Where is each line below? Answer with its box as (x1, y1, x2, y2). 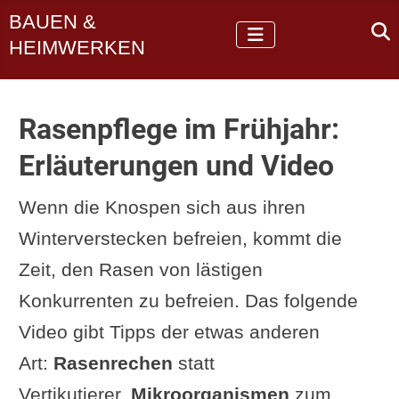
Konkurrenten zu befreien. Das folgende (18, 289, 358, 311)
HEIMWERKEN (9, 37, 146, 60)
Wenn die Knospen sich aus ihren (18, 196, 305, 217)
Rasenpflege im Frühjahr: (18, 111, 339, 146)
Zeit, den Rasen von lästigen (18, 258, 263, 280)
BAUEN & (9, 11, 97, 34)
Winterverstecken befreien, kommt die (18, 227, 342, 248)
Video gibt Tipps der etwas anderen (18, 321, 320, 342)
